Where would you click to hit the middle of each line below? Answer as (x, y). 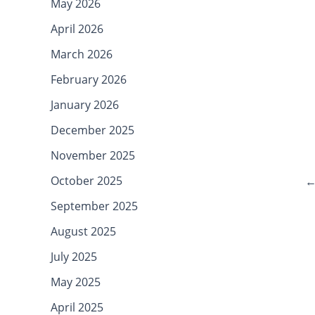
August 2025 (83, 231)
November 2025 (93, 155)
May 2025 (76, 282)
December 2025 (92, 130)
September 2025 (94, 206)
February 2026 (89, 79)
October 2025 (86, 180)
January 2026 (85, 104)
